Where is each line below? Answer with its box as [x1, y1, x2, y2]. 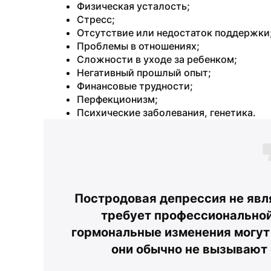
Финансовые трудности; [77, 80, 193, 92]
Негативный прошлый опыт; [77, 67, 211, 79]
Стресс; [77, 13, 115, 25]
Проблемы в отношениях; [77, 40, 200, 52]
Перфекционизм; [77, 93, 158, 105]
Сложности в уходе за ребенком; [77, 53, 237, 65]
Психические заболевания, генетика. [77, 106, 256, 119]
